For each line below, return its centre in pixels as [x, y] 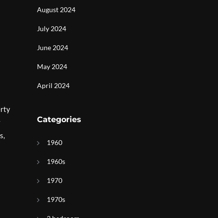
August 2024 [56, 9]
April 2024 [53, 85]
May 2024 [52, 66]
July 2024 [52, 28]
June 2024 [53, 47]
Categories [59, 119]
